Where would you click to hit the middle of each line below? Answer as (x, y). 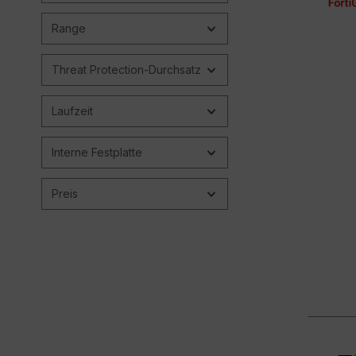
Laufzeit (72, 110)
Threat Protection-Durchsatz (126, 69)
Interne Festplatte (97, 152)
